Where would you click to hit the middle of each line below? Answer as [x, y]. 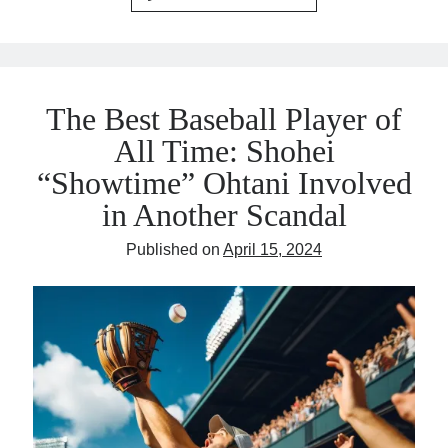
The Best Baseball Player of [224, 119]
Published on [174, 249]
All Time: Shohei [224, 151]
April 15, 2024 [272, 249]
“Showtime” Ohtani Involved [224, 183]
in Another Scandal [224, 215]
